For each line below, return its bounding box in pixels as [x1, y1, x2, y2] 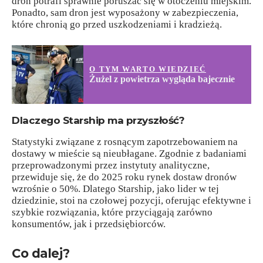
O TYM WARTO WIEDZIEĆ [89, 65, 206, 73]
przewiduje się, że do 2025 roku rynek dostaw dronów [12, 171, 237, 183]
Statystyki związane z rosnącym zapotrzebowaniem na [12, 136, 238, 148]
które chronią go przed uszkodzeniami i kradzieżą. [12, 18, 222, 30]
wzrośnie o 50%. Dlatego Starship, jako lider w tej [12, 183, 219, 195]
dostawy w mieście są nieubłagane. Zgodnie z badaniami [12, 148, 247, 160]
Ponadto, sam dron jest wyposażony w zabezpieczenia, [12, 6, 238, 18]
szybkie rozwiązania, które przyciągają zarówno [12, 207, 213, 218]
